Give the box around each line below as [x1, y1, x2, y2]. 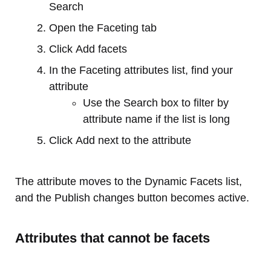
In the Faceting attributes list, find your [49, 64, 233, 77]
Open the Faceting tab [49, 22, 157, 34]
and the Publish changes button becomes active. [15, 192, 249, 204]
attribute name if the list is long [83, 113, 230, 126]
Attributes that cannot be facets [15, 230, 210, 246]
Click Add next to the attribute [49, 134, 191, 147]
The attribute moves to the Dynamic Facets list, [15, 175, 242, 188]
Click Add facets [49, 43, 127, 56]
